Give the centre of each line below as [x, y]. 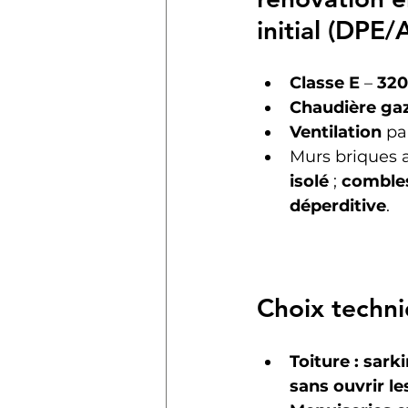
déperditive [338, 205]
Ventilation [336, 132]
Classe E [325, 82]
